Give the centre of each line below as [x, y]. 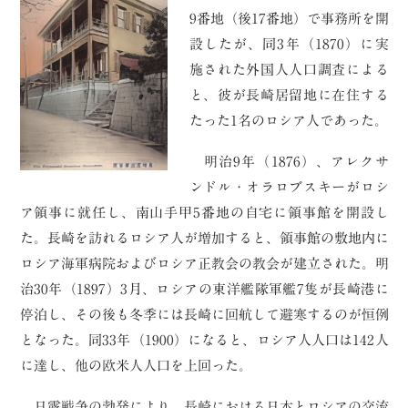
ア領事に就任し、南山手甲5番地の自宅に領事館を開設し [204, 213]
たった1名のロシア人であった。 [288, 121]
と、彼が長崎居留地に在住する [289, 96]
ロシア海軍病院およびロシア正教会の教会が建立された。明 [204, 264]
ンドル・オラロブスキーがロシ [289, 188]
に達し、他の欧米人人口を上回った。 [136, 366]
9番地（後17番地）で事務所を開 [289, 19]
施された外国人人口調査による [289, 70]
